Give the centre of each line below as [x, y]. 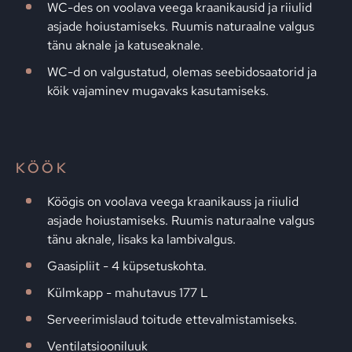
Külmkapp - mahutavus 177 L [128, 293]
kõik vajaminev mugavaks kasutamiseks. [158, 91]
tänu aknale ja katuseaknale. [125, 45]
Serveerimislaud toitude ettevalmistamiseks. [172, 319]
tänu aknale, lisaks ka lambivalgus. [141, 239]
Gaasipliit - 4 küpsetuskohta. [127, 266]
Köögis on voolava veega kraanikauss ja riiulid [173, 202]
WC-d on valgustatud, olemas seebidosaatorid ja [182, 72]
